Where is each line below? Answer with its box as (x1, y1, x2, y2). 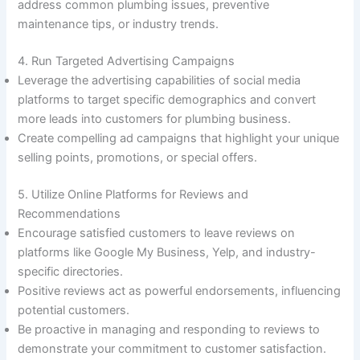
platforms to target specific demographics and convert (18, 92, 317, 107)
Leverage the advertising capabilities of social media (18, 72, 301, 88)
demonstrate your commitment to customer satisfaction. (18, 341, 327, 356)
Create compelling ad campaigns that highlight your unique (18, 130, 340, 145)
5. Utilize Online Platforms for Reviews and (18, 186, 249, 202)
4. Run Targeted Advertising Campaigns (18, 53, 235, 68)
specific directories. (18, 264, 127, 279)
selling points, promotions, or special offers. (18, 149, 261, 165)
